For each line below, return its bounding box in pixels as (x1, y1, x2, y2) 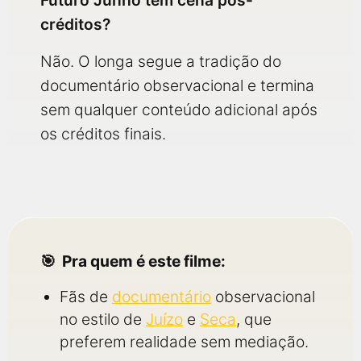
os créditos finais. (40, 124, 166, 143)
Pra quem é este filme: (62, 251, 226, 271)
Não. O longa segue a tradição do (40, 52, 281, 71)
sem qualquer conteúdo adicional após (40, 100, 317, 119)
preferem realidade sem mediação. (60, 332, 309, 351)
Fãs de (60, 287, 112, 306)
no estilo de (60, 309, 146, 329)
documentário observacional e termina (40, 76, 314, 95)
